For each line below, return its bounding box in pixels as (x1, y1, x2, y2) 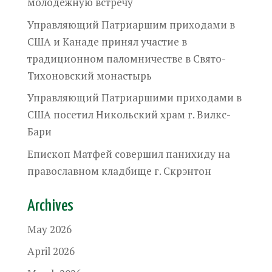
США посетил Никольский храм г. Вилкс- (27, 107, 231, 121)
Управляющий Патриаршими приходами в (27, 90, 242, 104)
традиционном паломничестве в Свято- (27, 51, 226, 66)
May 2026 (27, 222, 72, 236)
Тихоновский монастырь (27, 68, 152, 83)
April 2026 (27, 244, 75, 258)
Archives (27, 197, 73, 214)
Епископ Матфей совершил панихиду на (27, 146, 230, 161)
